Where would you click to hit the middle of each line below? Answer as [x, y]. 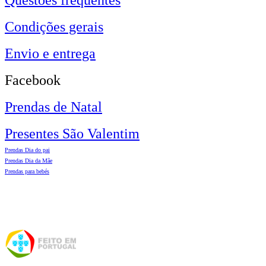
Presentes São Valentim [72, 133]
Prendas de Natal [53, 106]
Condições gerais [54, 26]
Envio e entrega [50, 53]
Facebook [33, 80]
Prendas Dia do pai [27, 150]
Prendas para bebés [27, 171]
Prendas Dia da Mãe [28, 160]
